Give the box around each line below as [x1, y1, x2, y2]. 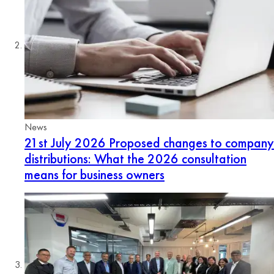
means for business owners [24, 166, 165, 184]
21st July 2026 [24, 134, 106, 152]
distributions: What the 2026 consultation [24, 150, 246, 168]
